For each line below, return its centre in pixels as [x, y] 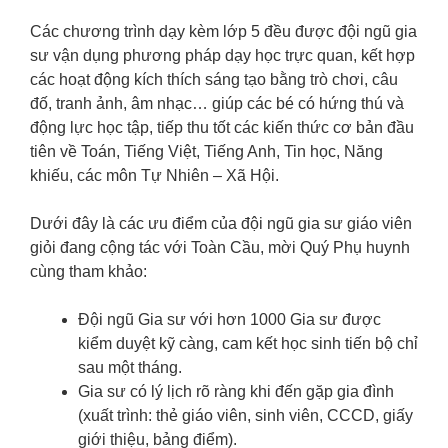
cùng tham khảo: [88, 272]
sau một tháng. [130, 368]
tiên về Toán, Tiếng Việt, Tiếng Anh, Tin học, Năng [206, 152]
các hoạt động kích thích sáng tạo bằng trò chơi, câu [214, 80]
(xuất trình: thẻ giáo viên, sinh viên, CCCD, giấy [245, 416]
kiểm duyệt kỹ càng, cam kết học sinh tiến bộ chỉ [248, 344]
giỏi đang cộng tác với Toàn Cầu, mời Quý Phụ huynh [220, 248]
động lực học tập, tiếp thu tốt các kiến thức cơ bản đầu [222, 128]
